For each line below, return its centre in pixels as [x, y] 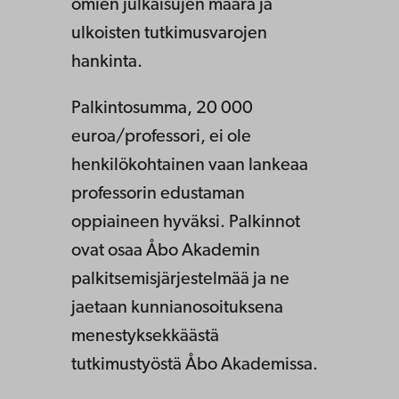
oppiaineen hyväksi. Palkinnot [186, 222]
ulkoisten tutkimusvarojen [169, 33]
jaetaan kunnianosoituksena [177, 308]
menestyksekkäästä [145, 336]
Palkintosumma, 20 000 [162, 108]
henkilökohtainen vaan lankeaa [190, 165]
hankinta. [107, 62]
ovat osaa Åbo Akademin [166, 251]
